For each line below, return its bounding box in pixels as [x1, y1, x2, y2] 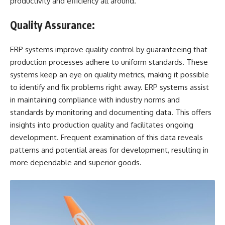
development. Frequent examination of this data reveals [10, 132, 203, 142]
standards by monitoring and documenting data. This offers [10, 107, 211, 117]
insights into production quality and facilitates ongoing [10, 120, 193, 130]
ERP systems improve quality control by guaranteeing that [10, 44, 207, 54]
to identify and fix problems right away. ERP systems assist [10, 82, 209, 92]
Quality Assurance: [10, 18, 95, 32]
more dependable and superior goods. [10, 157, 142, 167]
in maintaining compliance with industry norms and [10, 94, 180, 104]
